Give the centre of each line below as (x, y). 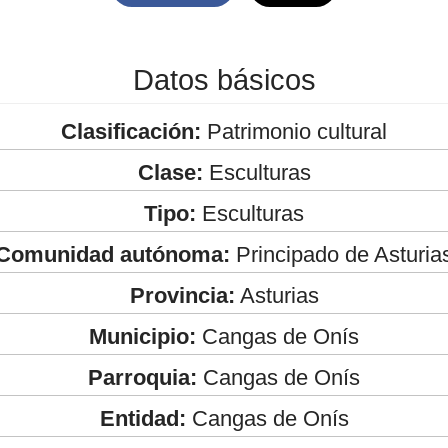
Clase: (170, 172)
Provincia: (182, 295)
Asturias (276, 295)
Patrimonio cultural (294, 131)
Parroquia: (142, 377)
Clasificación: (131, 131)
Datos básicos (224, 79)
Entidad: (142, 418)
